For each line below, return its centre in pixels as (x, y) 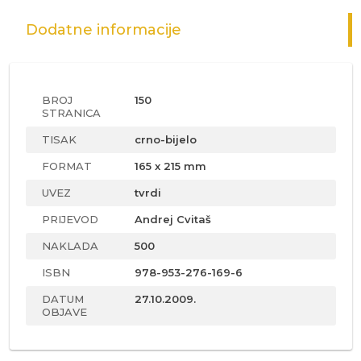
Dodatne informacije (103, 30)
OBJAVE (64, 312)
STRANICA (71, 113)
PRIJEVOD (70, 219)
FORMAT (66, 166)
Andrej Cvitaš (173, 219)
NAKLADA (70, 246)
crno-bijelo (166, 139)
